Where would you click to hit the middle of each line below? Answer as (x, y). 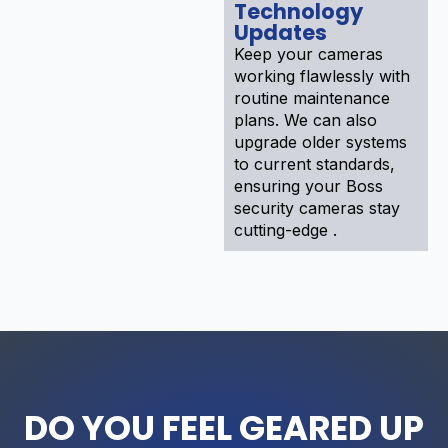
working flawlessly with (322, 75)
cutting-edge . (285, 229)
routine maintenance (312, 97)
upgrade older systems (320, 141)
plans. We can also (305, 119)
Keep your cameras (308, 53)
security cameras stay (317, 207)
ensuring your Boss (308, 185)
